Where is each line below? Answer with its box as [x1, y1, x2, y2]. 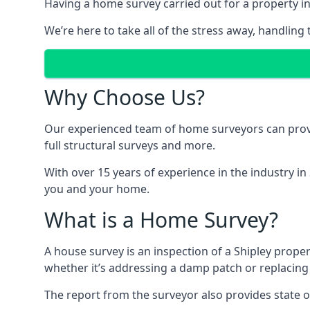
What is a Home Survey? [44, 206, 278, 234]
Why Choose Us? [44, 83, 205, 111]
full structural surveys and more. [44, 138, 215, 153]
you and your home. [44, 181, 149, 197]
